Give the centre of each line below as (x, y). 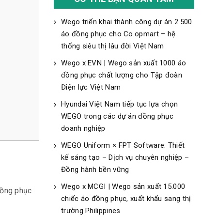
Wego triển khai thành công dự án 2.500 (127, 22)
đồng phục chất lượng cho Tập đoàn (122, 75)
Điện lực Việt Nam (91, 87)
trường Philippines (92, 211)
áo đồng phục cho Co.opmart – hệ (118, 34)
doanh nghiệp (83, 128)
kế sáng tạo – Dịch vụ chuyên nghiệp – (125, 157)
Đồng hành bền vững (95, 170)
